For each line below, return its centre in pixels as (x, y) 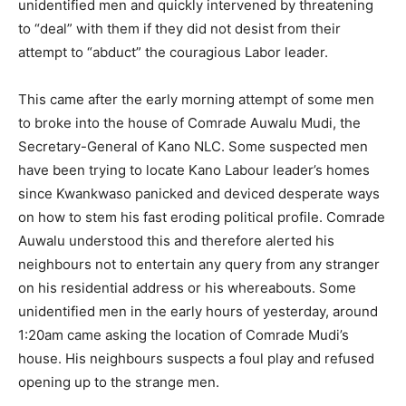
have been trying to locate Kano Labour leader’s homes (194, 169)
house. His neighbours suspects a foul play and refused (196, 358)
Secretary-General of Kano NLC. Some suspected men (193, 146)
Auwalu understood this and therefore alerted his (176, 240)
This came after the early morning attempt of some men (196, 99)
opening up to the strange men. (119, 382)
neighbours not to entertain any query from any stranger (199, 264)
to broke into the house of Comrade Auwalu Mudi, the (189, 122)
